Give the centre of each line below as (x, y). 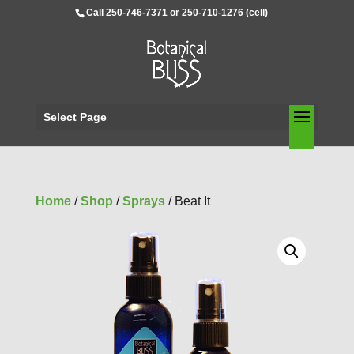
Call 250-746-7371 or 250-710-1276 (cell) (177, 13)
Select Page (75, 117)
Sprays (143, 201)
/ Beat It (187, 201)
